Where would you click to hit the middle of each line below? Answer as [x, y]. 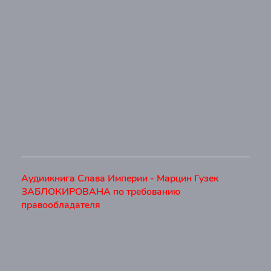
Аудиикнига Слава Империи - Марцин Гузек [120, 178]
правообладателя [61, 205]
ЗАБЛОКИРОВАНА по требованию [101, 192]
